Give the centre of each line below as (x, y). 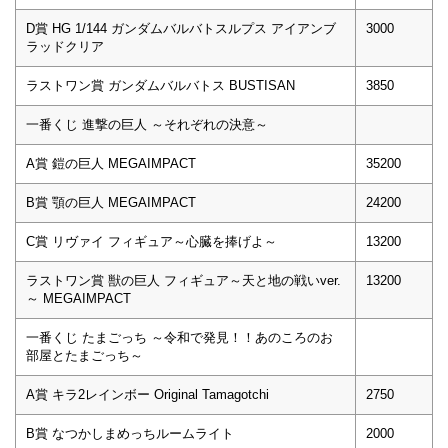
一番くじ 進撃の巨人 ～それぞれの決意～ (147, 124)
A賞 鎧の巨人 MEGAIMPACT (111, 163)
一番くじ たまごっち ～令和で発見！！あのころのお (179, 337)
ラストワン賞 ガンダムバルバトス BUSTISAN (160, 85)
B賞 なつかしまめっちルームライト (130, 433)
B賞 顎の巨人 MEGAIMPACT (111, 202)
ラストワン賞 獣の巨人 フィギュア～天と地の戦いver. (183, 280)
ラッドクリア (65, 46)
